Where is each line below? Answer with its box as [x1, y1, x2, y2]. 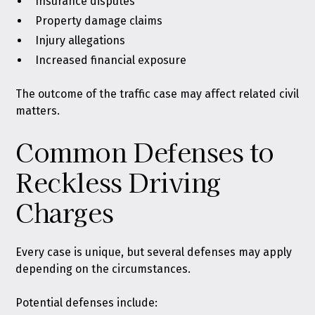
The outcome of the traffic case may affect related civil [15, 87, 300, 101]
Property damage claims [35, 14, 163, 27]
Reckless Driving [15, 163, 221, 200]
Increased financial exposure [35, 53, 187, 67]
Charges [15, 193, 114, 230]
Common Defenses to [15, 133, 274, 169]
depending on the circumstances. [15, 262, 191, 276]
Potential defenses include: [15, 296, 158, 309]
